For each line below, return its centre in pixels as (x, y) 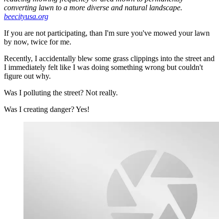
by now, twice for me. (38, 42)
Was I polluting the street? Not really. (61, 93)
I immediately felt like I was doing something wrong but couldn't (103, 67)
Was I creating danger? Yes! (47, 109)
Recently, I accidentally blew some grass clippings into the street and (109, 59)
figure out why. (27, 76)
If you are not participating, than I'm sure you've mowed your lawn (107, 33)
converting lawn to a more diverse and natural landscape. (93, 8)
